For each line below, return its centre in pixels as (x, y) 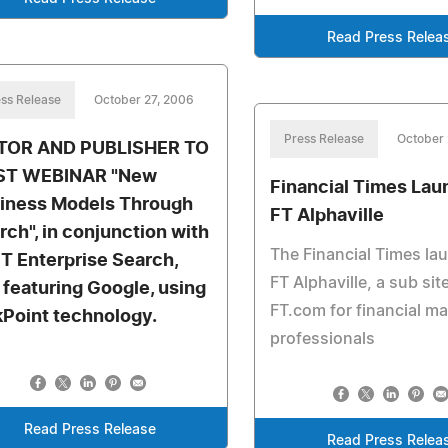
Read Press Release (89, 430)
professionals (323, 339)
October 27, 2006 (144, 100)
